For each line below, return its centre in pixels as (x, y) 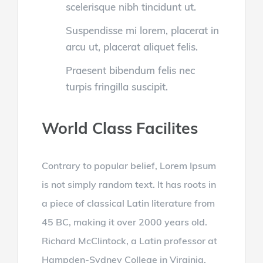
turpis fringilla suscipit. (117, 86)
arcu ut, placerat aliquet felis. (131, 46)
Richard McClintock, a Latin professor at (129, 240)
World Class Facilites (119, 128)
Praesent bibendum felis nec (130, 70)
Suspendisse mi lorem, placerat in (142, 30)
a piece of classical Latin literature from (128, 203)
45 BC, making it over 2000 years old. (124, 222)
